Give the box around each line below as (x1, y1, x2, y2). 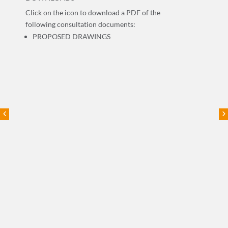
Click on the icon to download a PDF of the (25, 8, 160, 17)
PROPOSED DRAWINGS (33, 32, 110, 41)
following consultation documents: (25, 19, 135, 28)
